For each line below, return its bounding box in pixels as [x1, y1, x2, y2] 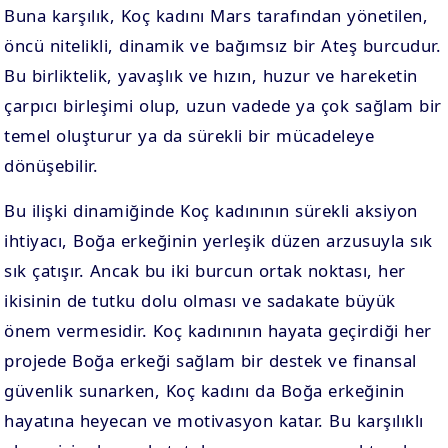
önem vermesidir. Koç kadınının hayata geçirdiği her [4, 319, 432, 342]
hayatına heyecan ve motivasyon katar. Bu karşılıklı [4, 409, 424, 432]
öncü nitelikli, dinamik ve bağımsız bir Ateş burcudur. [4, 34, 442, 57]
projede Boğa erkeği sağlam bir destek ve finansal [4, 349, 417, 372]
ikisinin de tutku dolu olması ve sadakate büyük [4, 289, 396, 312]
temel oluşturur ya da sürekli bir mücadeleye [4, 124, 375, 147]
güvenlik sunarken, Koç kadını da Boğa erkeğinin [4, 379, 405, 402]
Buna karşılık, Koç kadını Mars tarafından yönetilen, [4, 4, 429, 27]
